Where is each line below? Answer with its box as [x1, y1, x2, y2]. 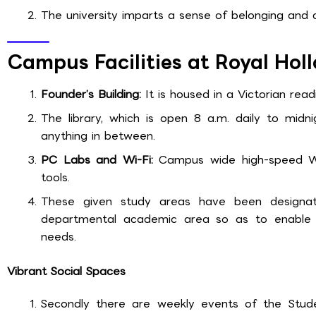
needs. [41, 227, 76, 245]
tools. [41, 168, 70, 186]
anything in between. [41, 126, 155, 145]
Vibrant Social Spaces [7, 262, 126, 280]
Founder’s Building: [41, 85, 141, 103]
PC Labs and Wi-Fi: [41, 150, 153, 169]
